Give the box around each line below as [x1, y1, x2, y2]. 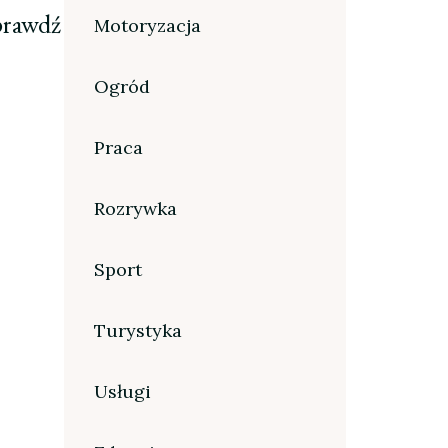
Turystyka [93, 318, 182, 342]
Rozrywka [93, 196, 177, 220]
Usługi [93, 379, 151, 403]
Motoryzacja [93, 13, 201, 37]
